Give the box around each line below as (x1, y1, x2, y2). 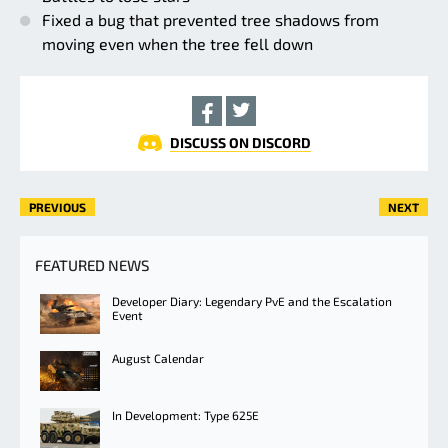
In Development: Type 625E (112, 407, 259, 422)
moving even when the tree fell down (42, 33, 313, 53)
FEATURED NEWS (35, 255, 149, 274)
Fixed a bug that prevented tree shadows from (42, 9, 379, 29)
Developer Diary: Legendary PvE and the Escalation (112, 293, 392, 308)
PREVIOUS (29, 199, 86, 214)
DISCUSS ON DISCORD (169, 133, 311, 151)
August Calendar (112, 350, 204, 365)
